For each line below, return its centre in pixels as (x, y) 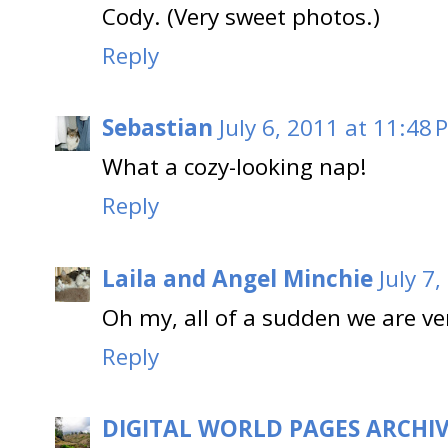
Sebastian (157, 128)
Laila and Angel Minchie (237, 278)
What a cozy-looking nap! (234, 167)
